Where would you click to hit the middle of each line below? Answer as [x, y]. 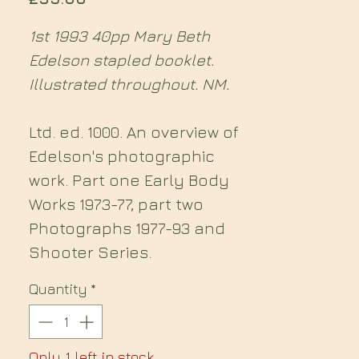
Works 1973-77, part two [116, 204]
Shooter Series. [90, 252]
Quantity [58, 289]
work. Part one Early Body [129, 180]
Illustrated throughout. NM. [129, 84]
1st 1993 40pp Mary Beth [119, 36]
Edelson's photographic [122, 156]
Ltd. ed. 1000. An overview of [134, 132]
